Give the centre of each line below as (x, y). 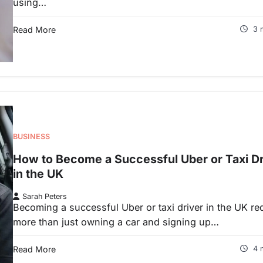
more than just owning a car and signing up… (116, 222)
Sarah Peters (45, 196)
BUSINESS (31, 136)
